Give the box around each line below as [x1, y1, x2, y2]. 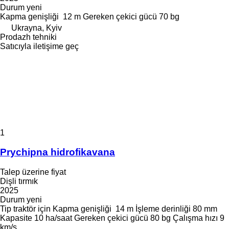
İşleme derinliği [135, 204, 191, 214]
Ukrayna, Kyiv [11, 23, 62, 32]
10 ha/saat [34, 214, 72, 223]
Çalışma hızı [173, 214, 218, 223]
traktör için [13, 204, 51, 214]
